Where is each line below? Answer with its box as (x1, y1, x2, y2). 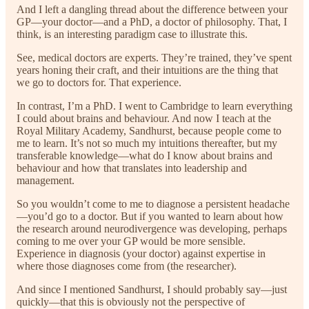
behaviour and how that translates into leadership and (17, 162, 247, 175)
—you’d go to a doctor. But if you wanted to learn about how (17, 210, 283, 223)
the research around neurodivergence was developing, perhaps (17, 223, 287, 235)
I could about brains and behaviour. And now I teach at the (17, 112, 271, 125)
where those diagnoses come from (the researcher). (17, 260, 237, 272)
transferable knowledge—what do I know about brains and (17, 150, 272, 162)
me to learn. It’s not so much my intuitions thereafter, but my (17, 137, 277, 150)
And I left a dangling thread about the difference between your (17, 3, 288, 16)
